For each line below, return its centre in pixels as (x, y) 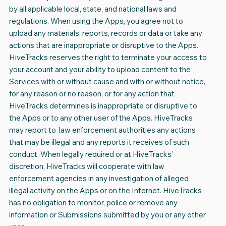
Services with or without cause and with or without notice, (107, 82)
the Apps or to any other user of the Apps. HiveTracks (101, 118)
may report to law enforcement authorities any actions (102, 130)
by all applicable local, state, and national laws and (93, 9)
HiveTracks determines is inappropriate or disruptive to (103, 106)
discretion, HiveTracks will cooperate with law (87, 166)
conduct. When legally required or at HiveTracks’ (91, 154)
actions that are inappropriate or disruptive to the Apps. (103, 45)
